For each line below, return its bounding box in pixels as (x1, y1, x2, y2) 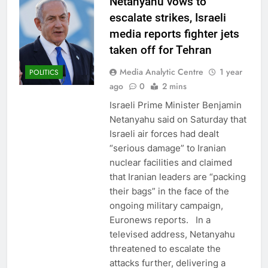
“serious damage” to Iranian (109, 142, 226, 154)
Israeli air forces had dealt (109, 127, 219, 139)
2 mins (162, 80, 187, 92)
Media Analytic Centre (119, 65, 203, 78)
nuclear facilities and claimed (109, 156, 232, 168)
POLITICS (29, 67, 59, 78)
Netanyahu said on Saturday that (109, 113, 246, 125)
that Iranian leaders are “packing (109, 170, 246, 182)
